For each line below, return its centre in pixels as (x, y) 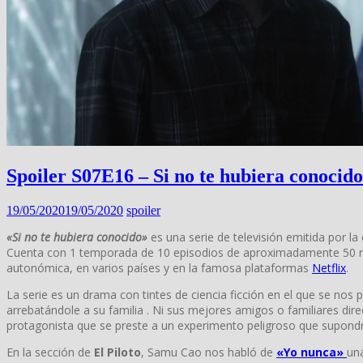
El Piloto (117, 352)
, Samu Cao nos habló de (209, 352)
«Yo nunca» (312, 352)
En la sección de (50, 352)
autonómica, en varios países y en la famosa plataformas (159, 268)
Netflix (329, 268)
